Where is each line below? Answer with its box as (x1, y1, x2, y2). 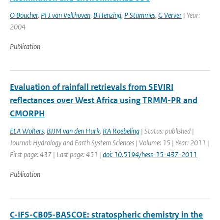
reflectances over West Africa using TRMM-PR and (10, 95, 197, 106)
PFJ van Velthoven (41, 10, 90, 20)
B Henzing (93, 10, 121, 20)
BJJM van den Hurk (47, 126, 100, 136)
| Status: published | (139, 126, 194, 136)
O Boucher (10, 10, 38, 20)
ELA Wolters (10, 126, 44, 136)
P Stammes (124, 10, 155, 20)
